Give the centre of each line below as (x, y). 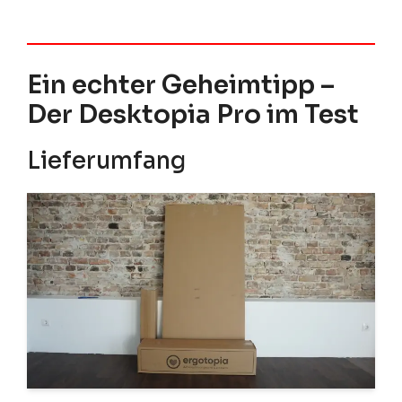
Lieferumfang (106, 161)
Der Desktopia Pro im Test (193, 114)
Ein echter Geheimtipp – (181, 84)
